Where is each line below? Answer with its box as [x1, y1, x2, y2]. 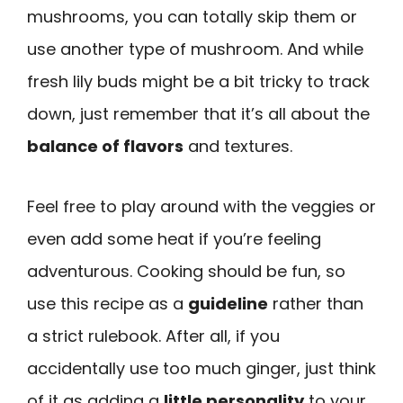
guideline [188, 291, 268, 315]
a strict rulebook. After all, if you [27, 324, 280, 347]
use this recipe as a [27, 291, 188, 315]
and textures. [184, 135, 292, 158]
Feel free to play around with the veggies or [27, 194, 376, 218]
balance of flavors [27, 135, 184, 158]
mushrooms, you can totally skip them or [27, 5, 357, 29]
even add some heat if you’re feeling [27, 227, 321, 250]
